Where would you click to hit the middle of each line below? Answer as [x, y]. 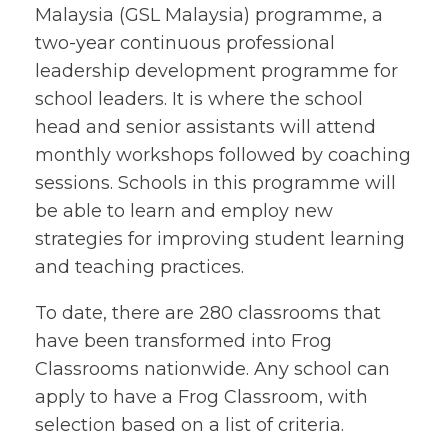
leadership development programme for [216, 71]
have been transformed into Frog [183, 341]
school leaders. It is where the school [199, 99]
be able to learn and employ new [184, 211]
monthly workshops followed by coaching [223, 155]
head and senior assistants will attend [205, 127]
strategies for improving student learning [220, 239]
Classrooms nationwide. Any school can [212, 369]
